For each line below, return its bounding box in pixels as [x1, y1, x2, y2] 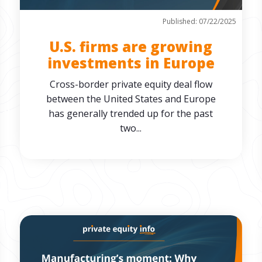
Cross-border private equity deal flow [49, 78, 212, 91]
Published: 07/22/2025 [163, 16, 237, 26]
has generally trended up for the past [49, 107, 213, 120]
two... [120, 122, 142, 135]
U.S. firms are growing [49, 37, 213, 56]
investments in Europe [47, 53, 215, 73]
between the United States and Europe [46, 92, 216, 105]
